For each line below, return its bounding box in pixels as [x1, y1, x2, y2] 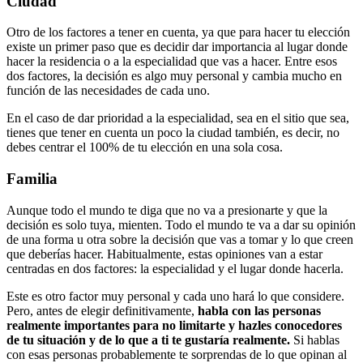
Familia [6, 170, 58, 188]
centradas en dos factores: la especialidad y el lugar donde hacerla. [6, 261, 344, 275]
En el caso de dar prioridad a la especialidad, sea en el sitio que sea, [6, 111, 349, 126]
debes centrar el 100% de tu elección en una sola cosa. [6, 140, 283, 155]
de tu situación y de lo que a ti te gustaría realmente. [6, 332, 290, 347]
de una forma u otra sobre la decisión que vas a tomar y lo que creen [6, 232, 353, 246]
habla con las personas [198, 303, 321, 318]
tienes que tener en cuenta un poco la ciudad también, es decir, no [6, 126, 340, 140]
